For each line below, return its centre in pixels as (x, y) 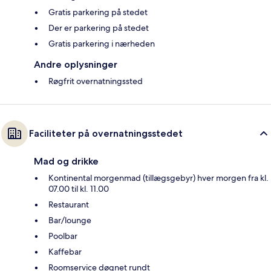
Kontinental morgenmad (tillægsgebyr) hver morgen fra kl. (158, 178)
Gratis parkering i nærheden (102, 44)
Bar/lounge (70, 220)
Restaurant (69, 205)
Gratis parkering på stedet (98, 12)
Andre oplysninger (76, 65)
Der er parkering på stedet (99, 28)
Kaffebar (65, 252)
